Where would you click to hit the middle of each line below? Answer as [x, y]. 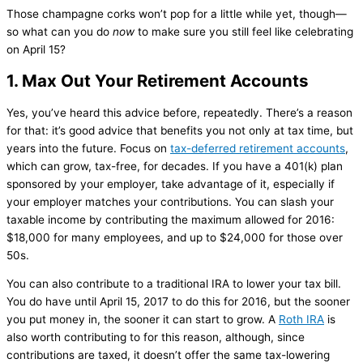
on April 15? [36, 49]
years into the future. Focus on [88, 148]
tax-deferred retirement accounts [258, 148]
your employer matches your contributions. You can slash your [170, 201]
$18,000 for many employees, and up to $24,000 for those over [175, 237]
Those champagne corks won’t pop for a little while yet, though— [177, 13]
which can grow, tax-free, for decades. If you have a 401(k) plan [175, 166]
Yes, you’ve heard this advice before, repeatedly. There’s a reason [179, 112]
